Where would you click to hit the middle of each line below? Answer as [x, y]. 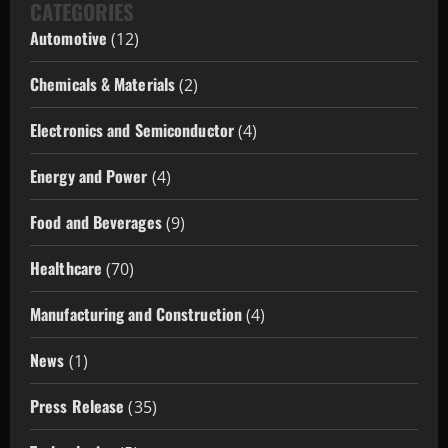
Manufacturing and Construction [136, 314]
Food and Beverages [96, 222]
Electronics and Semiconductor [132, 130]
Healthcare [66, 268]
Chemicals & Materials [103, 84]
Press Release [77, 406]
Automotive [68, 38]
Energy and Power [89, 176]
